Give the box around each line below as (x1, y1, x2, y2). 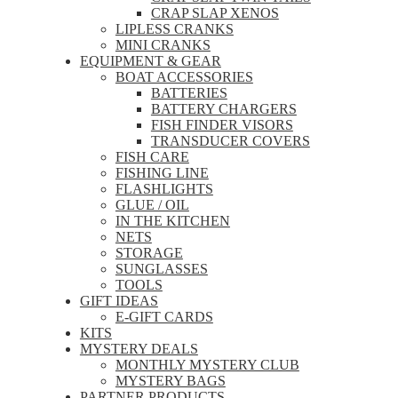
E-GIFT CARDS (115, 308, 213, 324)
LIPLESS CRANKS (115, 20, 234, 36)
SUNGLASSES (115, 260, 208, 276)
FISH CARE (115, 148, 189, 164)
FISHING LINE (115, 164, 209, 180)
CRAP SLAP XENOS (150, 4, 279, 20)
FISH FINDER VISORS (150, 116, 293, 132)
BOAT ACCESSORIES (115, 68, 253, 84)
